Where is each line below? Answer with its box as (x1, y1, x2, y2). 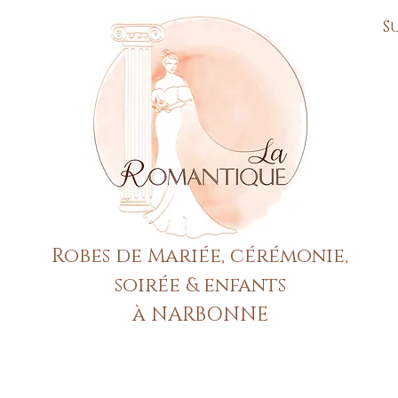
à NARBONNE (131, 302, 268, 328)
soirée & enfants (114, 273, 286, 298)
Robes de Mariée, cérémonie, (52, 243, 348, 269)
